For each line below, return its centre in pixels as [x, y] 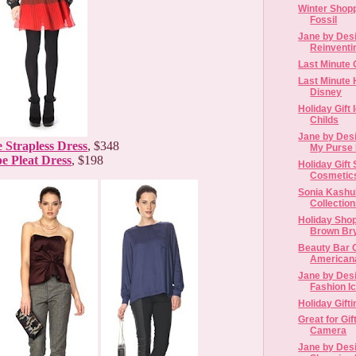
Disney [326, 92]
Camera [329, 331]
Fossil [324, 20]
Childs [325, 120]
